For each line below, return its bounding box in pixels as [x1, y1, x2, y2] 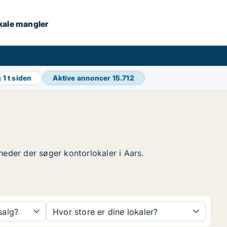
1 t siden [3, 73, 32, 82]
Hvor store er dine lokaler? [53, 207, 158, 217]
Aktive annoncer [53, 73, 112, 82]
